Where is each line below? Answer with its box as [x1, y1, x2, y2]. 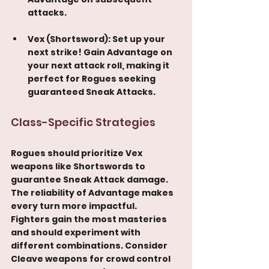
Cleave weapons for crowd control [11, 252, 172, 265]
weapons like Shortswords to [11, 160, 147, 172]
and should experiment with [11, 226, 142, 238]
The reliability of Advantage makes [11, 186, 175, 199]
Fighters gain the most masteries [11, 213, 169, 225]
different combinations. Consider [11, 239, 169, 252]
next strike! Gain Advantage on [28, 46, 174, 58]
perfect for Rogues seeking [28, 72, 157, 85]
